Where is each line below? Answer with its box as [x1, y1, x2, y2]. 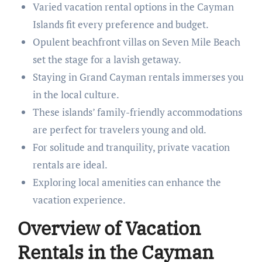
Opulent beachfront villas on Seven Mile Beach [32, 35, 240, 49]
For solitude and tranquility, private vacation [32, 140, 230, 154]
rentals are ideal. [32, 157, 108, 171]
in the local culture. [32, 87, 119, 101]
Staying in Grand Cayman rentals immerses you [32, 70, 244, 84]
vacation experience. [32, 192, 126, 206]
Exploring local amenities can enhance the [32, 175, 221, 189]
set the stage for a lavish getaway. [32, 52, 181, 66]
